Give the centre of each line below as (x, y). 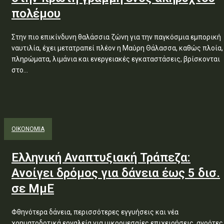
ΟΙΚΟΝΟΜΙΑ (28, 129)
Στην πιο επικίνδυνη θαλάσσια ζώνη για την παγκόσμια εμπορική (116, 37)
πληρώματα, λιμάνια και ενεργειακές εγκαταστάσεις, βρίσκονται (116, 59)
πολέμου (36, 13)
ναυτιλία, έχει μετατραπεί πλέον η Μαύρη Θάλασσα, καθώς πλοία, (117, 48)
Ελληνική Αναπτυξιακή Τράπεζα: (101, 157)
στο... (20, 70)
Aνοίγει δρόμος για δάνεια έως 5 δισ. (116, 173)
